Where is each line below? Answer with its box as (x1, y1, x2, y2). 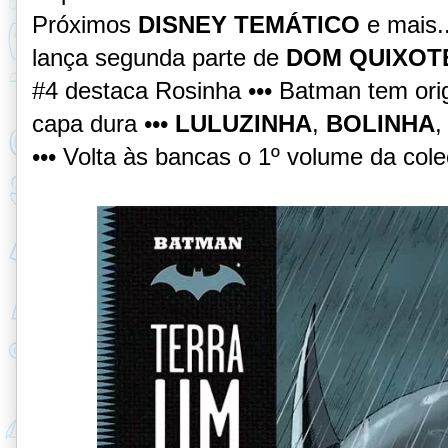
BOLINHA (326, 109, 435, 137)
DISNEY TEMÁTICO (138, 10, 360, 38)
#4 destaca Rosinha (32, 76, 241, 104)
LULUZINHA (175, 109, 312, 137)
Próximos (32, 10, 138, 38)
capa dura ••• (32, 109, 175, 137)
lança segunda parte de (32, 43, 286, 71)
